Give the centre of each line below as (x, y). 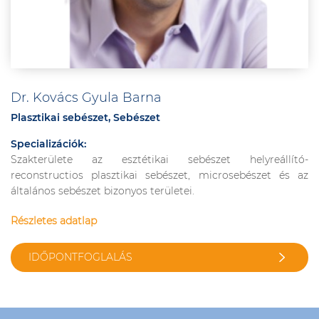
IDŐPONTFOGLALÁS (80, 257)
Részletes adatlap (54, 221)
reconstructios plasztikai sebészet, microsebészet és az (159, 175)
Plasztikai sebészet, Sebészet (85, 117)
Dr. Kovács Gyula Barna (86, 98)
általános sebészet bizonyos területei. (103, 191)
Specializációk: (48, 144)
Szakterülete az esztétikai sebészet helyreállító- (159, 159)
